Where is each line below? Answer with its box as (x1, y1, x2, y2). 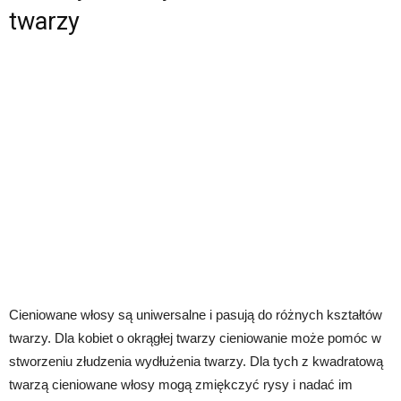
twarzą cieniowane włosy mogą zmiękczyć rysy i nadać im (9, 376, 353, 392)
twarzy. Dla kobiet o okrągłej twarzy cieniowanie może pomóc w (9, 329, 381, 346)
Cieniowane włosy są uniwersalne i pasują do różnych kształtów (9, 306, 382, 322)
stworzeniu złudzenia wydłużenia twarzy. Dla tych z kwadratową (9, 353, 383, 369)
